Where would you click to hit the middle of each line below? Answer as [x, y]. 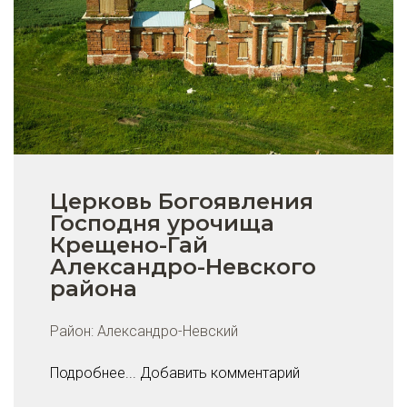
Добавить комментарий [220, 372]
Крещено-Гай [129, 244]
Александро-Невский [168, 331]
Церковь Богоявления [182, 201]
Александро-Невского [183, 266]
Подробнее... [93, 372]
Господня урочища [162, 223]
